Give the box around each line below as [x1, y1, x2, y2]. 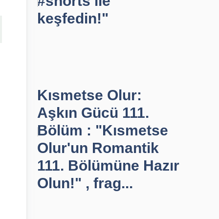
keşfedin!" [37, 10, 109, 26]
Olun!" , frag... [37, 175, 133, 191]
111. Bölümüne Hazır [37, 157, 179, 174]
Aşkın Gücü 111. [37, 105, 149, 121]
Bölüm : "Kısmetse [37, 122, 168, 138]
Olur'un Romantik [37, 140, 159, 156]
